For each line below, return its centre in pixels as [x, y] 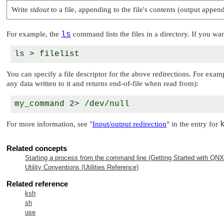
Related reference [37, 183]
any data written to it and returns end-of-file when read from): [102, 84]
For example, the [34, 34]
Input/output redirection [129, 124]
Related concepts [37, 148]
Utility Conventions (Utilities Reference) [82, 167]
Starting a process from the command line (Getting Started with [117, 157]
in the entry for [195, 124]
